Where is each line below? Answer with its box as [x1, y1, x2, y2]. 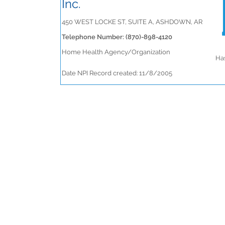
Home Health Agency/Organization [62, 48, 170, 56]
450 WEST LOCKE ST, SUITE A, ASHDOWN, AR [62, 18, 202, 26]
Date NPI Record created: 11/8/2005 [62, 69, 172, 77]
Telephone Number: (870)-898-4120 [62, 33, 172, 41]
